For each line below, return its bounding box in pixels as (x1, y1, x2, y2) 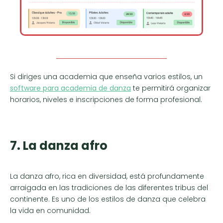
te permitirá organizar (131, 83, 211, 93)
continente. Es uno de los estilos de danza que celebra (10, 194, 206, 205)
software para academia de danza (10, 83, 131, 93)
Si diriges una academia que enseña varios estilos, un (10, 71, 203, 82)
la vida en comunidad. (10, 206, 91, 216)
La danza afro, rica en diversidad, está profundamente (10, 171, 204, 182)
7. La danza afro (10, 137, 108, 154)
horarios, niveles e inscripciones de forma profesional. (10, 94, 202, 105)
